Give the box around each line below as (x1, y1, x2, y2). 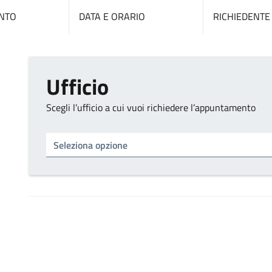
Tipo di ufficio (46, 130, 94, 144)
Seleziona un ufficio (46, 162, 118, 175)
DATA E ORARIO (79, 9, 146, 24)
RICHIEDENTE (212, 9, 270, 24)
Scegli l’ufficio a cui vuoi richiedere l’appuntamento (46, 100, 256, 115)
